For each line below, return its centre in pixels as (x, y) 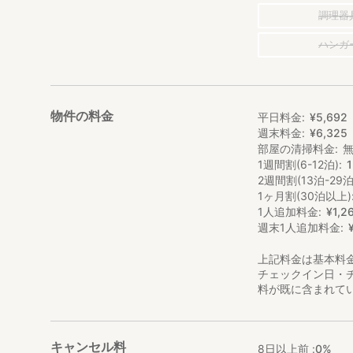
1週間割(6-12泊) (299, 164)
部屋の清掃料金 (297, 148)
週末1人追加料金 (299, 227)
